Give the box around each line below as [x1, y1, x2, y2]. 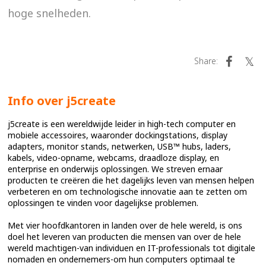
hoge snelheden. [8, 5, 91, 20]
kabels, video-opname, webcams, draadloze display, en [8, 151, 220, 163]
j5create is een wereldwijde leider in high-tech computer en [8, 118, 236, 129]
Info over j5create [8, 92, 116, 109]
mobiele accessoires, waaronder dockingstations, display [8, 129, 228, 141]
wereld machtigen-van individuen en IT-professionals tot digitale [8, 242, 256, 254]
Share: [194, 55, 218, 66]
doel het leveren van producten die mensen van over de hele [8, 230, 242, 242]
